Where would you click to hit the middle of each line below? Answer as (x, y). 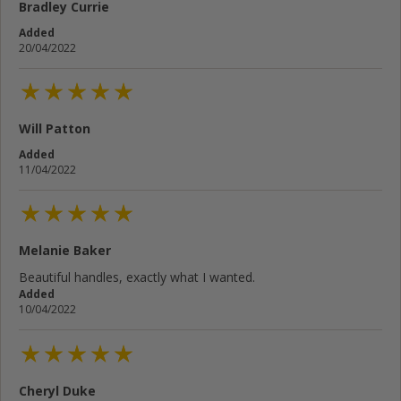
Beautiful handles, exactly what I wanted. (137, 277)
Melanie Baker (65, 251)
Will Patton (55, 129)
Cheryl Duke (57, 390)
